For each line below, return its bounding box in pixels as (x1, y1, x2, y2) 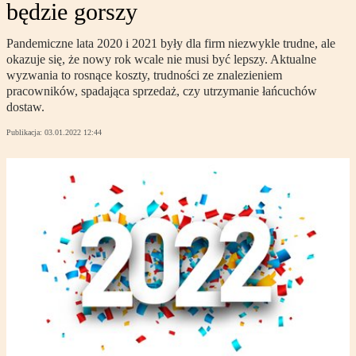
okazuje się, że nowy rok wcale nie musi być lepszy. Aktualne (6, 52, 316, 67)
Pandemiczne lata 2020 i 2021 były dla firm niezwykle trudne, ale (6, 37, 335, 51)
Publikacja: (6, 128, 44, 137)
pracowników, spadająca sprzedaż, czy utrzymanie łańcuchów (6, 84, 317, 99)
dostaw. (6, 100, 44, 114)
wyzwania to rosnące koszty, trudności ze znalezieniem (6, 68, 282, 83)
